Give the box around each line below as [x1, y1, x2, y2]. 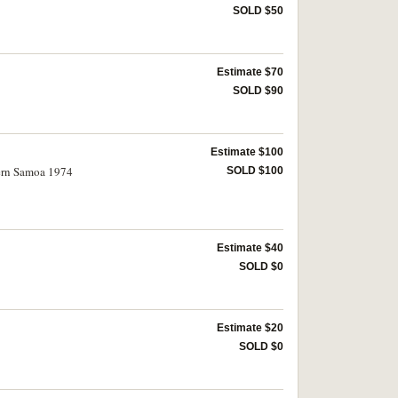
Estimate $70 [217, 66, 283, 78]
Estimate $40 [217, 242, 283, 254]
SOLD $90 [233, 84, 283, 97]
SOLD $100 [227, 164, 283, 177]
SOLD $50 [233, 4, 283, 17]
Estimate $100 [211, 146, 283, 158]
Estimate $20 [217, 322, 283, 334]
